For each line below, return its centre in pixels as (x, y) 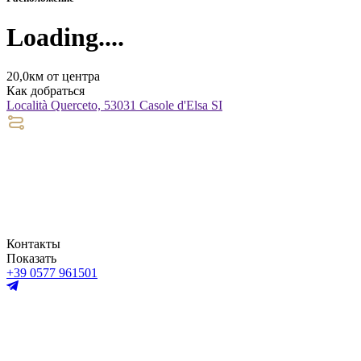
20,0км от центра (53, 77)
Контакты (33, 244)
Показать (31, 259)
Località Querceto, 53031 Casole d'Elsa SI (114, 106)
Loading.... (65, 37)
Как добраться (46, 91)
